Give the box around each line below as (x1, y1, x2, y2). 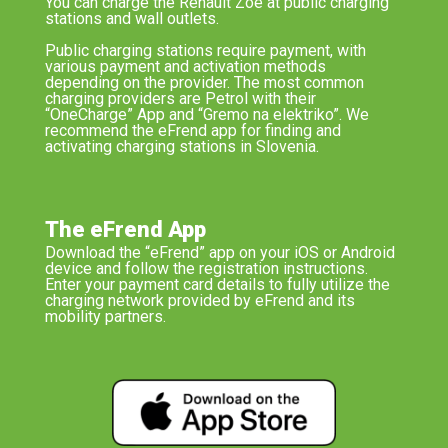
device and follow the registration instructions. (44, 259, 368, 279)
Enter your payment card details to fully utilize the (44, 275, 390, 295)
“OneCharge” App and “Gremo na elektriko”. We (44, 105, 369, 125)
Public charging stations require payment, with (44, 41, 366, 61)
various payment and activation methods (44, 57, 326, 77)
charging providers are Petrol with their (44, 89, 316, 109)
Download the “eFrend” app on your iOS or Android (44, 243, 395, 263)
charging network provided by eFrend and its (44, 291, 355, 311)
